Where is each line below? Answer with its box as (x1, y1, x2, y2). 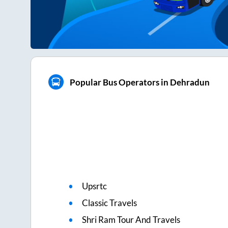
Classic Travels (82, 197, 137, 209)
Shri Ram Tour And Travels (82, 214, 181, 225)
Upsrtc (82, 181, 107, 192)
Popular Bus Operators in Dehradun (69, 76, 210, 88)
